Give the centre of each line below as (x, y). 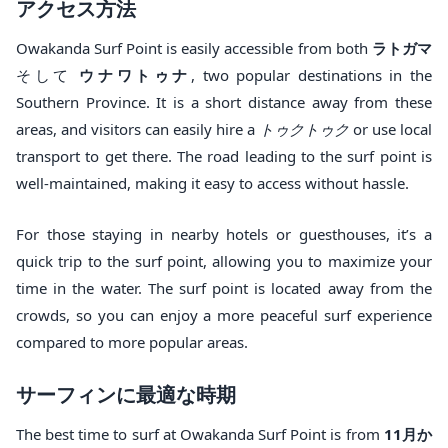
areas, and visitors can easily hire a (137, 129)
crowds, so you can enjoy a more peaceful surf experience (224, 315)
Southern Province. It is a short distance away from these (224, 102)
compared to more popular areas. (132, 342)
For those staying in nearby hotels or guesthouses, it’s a (224, 234)
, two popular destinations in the (312, 75)
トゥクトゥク (304, 129)
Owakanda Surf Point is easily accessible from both (194, 48)
